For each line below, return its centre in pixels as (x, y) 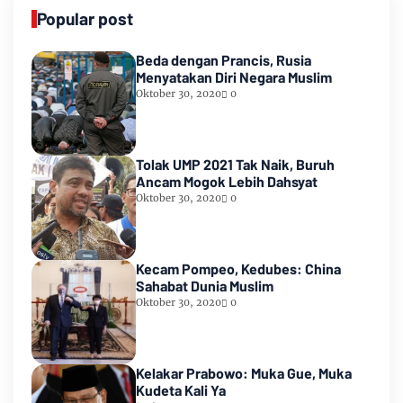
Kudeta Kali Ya (181, 390)
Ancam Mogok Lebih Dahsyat (227, 182)
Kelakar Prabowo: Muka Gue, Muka (244, 373)
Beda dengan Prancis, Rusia (224, 60)
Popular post (85, 19)
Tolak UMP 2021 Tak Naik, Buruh (235, 165)
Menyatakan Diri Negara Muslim (234, 77)
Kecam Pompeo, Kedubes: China (238, 269)
